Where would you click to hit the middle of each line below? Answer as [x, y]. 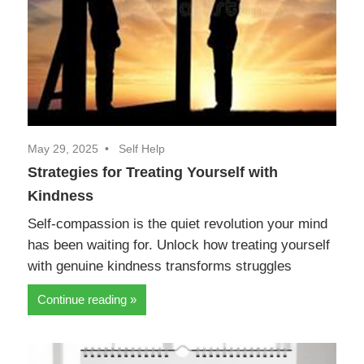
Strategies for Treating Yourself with [153, 173]
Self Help [142, 149]
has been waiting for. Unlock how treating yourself [179, 245]
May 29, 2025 [63, 149]
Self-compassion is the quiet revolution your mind [178, 224]
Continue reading [82, 299]
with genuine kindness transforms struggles [160, 266]
